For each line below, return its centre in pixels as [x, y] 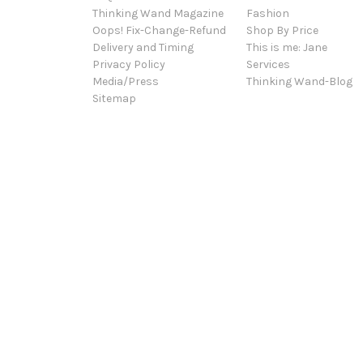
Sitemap [114, 98]
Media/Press [126, 81]
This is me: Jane [286, 47]
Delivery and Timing [143, 47]
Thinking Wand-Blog [299, 81]
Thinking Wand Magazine [158, 13]
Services [268, 64]
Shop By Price [282, 30]
